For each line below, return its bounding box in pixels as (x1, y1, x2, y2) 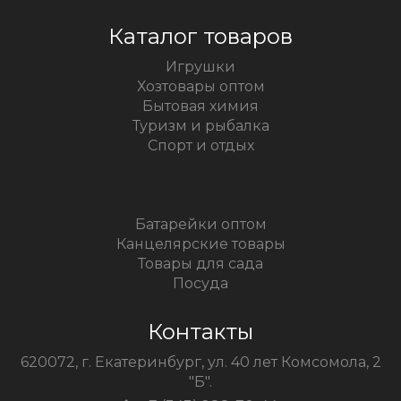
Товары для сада (138, 255, 263, 272)
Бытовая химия (142, 98, 259, 115)
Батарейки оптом (134, 216, 267, 233)
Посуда (173, 275, 228, 292)
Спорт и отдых (147, 137, 254, 154)
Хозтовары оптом (136, 78, 265, 95)
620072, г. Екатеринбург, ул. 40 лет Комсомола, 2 (20, 354, 381, 371)
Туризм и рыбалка (132, 117, 269, 134)
